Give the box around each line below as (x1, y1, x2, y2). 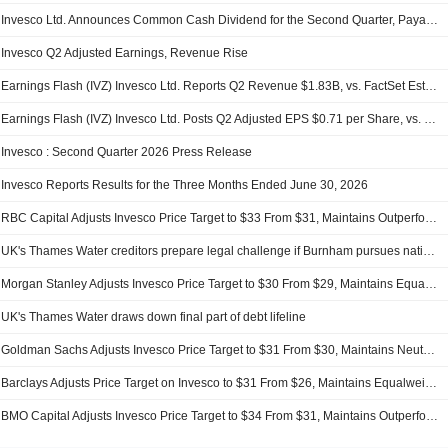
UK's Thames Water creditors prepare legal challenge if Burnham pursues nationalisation (423, 244, 436, 259)
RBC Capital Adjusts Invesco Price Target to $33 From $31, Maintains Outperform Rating (425, 211, 438, 226)
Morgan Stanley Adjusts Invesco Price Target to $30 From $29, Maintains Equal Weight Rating (425, 277, 438, 292)
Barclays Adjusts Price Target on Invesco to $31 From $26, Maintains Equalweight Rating (425, 376, 438, 391)
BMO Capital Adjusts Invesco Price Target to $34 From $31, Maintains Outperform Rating (426, 409, 439, 424)
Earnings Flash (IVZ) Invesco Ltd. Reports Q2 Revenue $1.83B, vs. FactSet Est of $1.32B (425, 79, 438, 94)
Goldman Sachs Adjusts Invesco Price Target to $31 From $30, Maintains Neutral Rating (423, 343, 436, 358)
